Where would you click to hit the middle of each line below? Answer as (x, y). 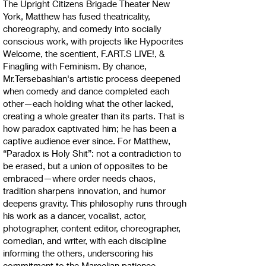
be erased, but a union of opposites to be (85, 166)
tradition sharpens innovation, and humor (84, 191)
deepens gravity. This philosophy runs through (95, 203)
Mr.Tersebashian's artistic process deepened (92, 78)
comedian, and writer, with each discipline (85, 240)
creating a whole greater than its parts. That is (94, 116)
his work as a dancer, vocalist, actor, (75, 216)
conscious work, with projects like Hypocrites (93, 41)
